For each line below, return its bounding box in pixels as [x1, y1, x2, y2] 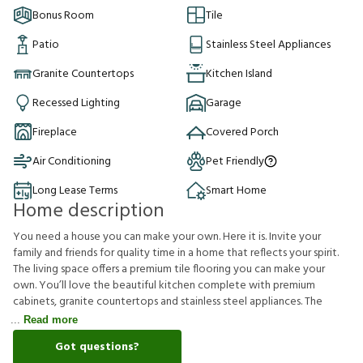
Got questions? [55, 338, 139, 357]
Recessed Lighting [32, 93, 120, 113]
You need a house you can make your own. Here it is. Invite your [13, 228, 321, 246]
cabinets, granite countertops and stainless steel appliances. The [13, 293, 322, 311]
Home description [13, 196, 164, 227]
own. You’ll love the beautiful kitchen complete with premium [13, 276, 315, 295]
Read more [23, 314, 78, 326]
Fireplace [32, 122, 77, 142]
